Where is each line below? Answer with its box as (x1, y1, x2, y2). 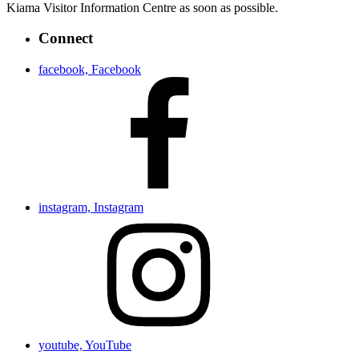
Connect (38, 30, 93, 47)
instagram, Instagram (38, 200, 143, 215)
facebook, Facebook (38, 63, 141, 77)
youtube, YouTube (38, 338, 131, 353)
